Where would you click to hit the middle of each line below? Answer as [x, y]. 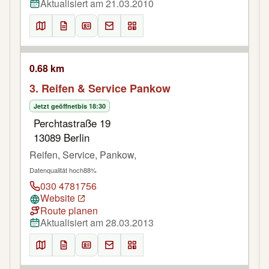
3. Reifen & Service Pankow [100, 88]
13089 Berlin [62, 137]
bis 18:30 [92, 106]
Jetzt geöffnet [56, 106]
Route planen [69, 210]
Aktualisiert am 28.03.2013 [97, 222]
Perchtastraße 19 [72, 122]
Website [58, 198]
